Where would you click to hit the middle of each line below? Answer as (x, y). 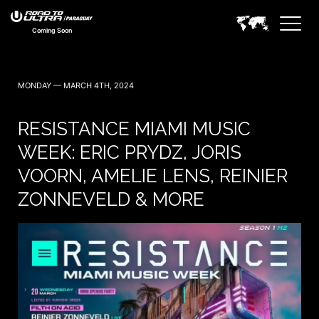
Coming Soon (52, 31)
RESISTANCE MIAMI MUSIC (134, 129)
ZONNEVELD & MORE (111, 199)
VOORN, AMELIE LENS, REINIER (153, 176)
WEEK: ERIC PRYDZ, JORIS (130, 152)
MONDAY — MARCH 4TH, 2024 (76, 85)
